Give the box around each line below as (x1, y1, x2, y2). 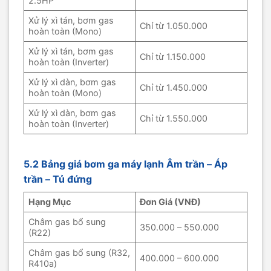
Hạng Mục (28, 196, 71, 207)
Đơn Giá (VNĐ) (140, 196, 201, 207)
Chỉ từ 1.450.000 (140, 82, 208, 93)
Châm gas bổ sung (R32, (28, 247, 131, 258)
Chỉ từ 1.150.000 (140, 51, 206, 62)
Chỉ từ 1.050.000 (140, 20, 208, 31)
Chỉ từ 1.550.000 (140, 113, 208, 123)
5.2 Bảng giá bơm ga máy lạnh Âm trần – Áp (24, 157, 227, 170)
